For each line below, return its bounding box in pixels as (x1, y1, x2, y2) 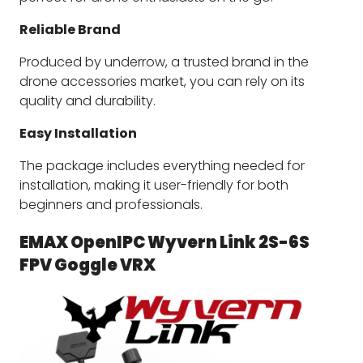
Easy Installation (19, 123, 137, 143)
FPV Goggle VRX (19, 253, 156, 276)
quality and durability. (19, 91, 156, 110)
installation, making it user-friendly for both (19, 175, 288, 194)
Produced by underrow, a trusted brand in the (19, 52, 309, 71)
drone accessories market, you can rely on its (19, 71, 305, 91)
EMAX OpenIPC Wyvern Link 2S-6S (19, 230, 310, 254)
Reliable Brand (19, 19, 121, 39)
